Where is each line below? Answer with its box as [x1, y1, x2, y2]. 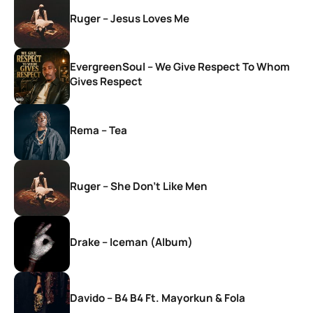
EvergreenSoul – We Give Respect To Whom [70, 59, 290, 75]
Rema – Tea [70, 122, 127, 138]
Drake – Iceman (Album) [70, 234, 193, 249]
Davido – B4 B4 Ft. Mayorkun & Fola [70, 290, 245, 305]
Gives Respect [70, 74, 143, 89]
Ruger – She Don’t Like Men [70, 178, 208, 194]
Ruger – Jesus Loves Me [70, 10, 189, 26]
